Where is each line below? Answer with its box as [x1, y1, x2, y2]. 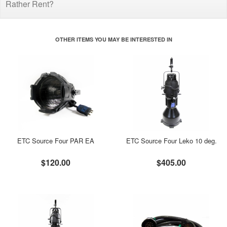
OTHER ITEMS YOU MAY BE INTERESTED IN [55, 35, 172, 43]
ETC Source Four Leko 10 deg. [126, 136, 217, 145]
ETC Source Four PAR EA [17, 136, 94, 145]
